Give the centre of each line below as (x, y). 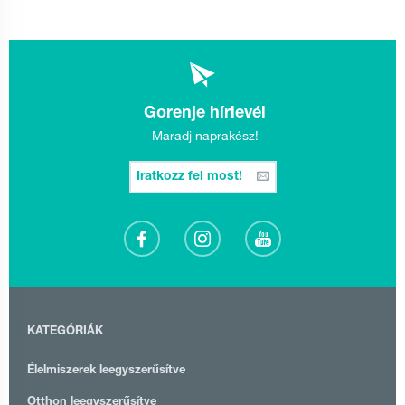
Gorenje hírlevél (205, 113)
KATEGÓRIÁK (65, 332)
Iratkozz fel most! (191, 177)
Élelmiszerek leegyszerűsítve (106, 371)
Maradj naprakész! (205, 135)
